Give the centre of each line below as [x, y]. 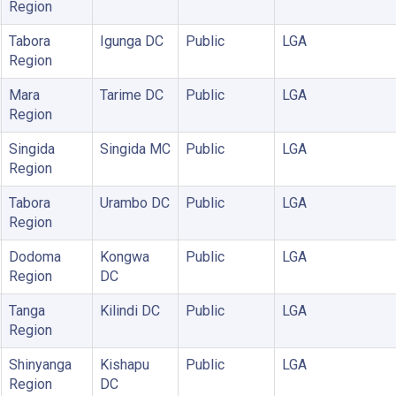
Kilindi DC [129, 310]
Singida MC [135, 148]
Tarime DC [131, 95]
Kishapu [124, 364]
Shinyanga [40, 364]
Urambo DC [134, 202]
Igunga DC [131, 41]
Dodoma [34, 256]
